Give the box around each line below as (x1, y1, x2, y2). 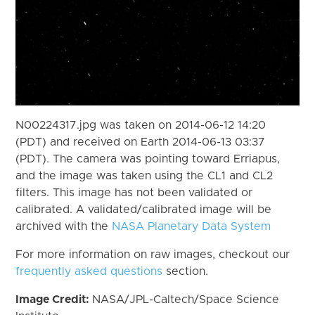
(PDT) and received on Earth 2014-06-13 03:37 (15, 136, 266, 148)
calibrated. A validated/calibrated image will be (15, 203, 272, 215)
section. (162, 265, 209, 277)
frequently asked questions (15, 265, 163, 277)
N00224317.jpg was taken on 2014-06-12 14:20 (15, 119, 266, 131)
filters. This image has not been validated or (15, 186, 253, 198)
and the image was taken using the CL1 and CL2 (15, 169, 274, 181)
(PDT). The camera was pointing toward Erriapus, (15, 153, 281, 165)
